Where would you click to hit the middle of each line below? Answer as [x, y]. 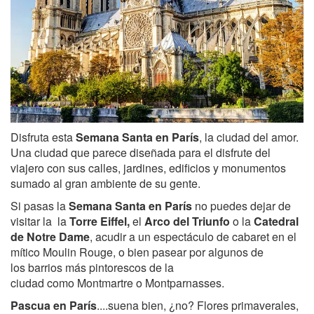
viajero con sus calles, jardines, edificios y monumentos [148, 168]
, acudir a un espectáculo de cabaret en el [193, 236]
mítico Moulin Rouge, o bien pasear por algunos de [137, 252]
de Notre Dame [50, 236]
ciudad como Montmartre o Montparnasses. [119, 282]
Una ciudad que [50, 152]
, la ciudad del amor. [249, 137]
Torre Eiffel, [98, 221]
